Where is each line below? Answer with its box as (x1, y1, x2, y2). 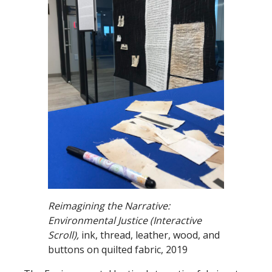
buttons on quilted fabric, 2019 (48, 242, 188, 256)
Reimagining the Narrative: (48, 199, 170, 212)
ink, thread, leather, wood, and (81, 228, 220, 242)
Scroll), (48, 228, 81, 242)
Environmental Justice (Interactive (48, 213, 202, 227)
